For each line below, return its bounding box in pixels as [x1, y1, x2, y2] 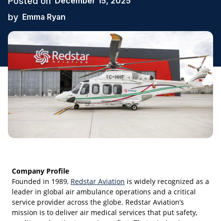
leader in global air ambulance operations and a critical [12, 187, 196, 197]
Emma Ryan [22, 12, 66, 22]
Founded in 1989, [12, 177, 71, 186]
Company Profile [12, 166, 69, 176]
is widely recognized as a [125, 177, 209, 186]
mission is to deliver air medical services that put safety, [12, 208, 197, 218]
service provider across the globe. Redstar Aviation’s [12, 197, 184, 207]
